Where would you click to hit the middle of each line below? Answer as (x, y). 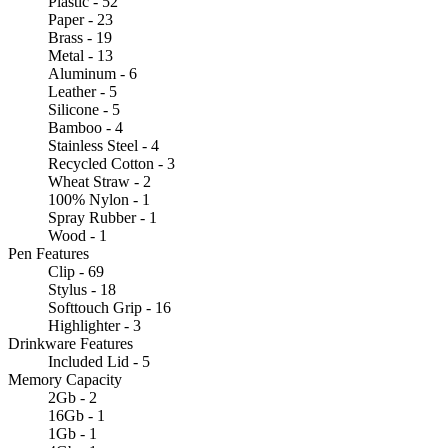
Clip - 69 (76, 271)
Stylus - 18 (82, 289)
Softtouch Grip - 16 (109, 307)
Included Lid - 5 (99, 361)
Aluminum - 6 (92, 73)
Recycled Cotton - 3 (111, 163)
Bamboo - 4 (85, 127)
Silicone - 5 (84, 109)
